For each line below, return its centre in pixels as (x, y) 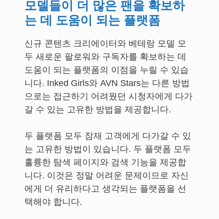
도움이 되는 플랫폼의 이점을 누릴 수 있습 (107, 70)
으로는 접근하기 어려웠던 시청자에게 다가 (109, 96)
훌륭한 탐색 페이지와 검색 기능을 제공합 (105, 162)
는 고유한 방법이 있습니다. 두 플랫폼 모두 (108, 149)
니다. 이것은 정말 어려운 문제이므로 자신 (107, 175)
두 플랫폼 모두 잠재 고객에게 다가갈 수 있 (108, 136)
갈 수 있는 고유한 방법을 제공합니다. (98, 109)
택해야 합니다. (53, 202)
